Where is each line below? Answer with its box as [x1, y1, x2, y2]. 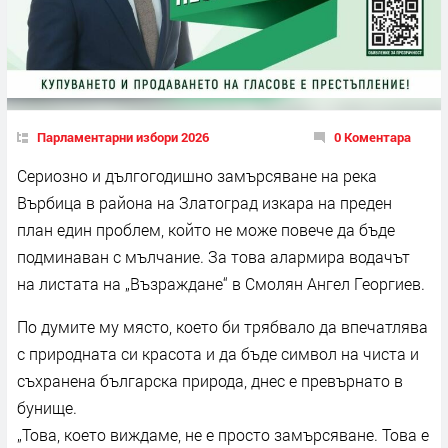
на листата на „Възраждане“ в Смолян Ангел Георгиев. [17, 272, 425, 294]
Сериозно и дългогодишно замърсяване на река [17, 164, 377, 186]
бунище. [17, 396, 77, 418]
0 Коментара [334, 127, 411, 146]
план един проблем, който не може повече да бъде [17, 218, 395, 240]
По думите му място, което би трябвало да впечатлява [17, 315, 428, 337]
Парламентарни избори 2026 [37, 127, 209, 146]
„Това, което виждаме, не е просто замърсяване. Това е [17, 423, 429, 445]
